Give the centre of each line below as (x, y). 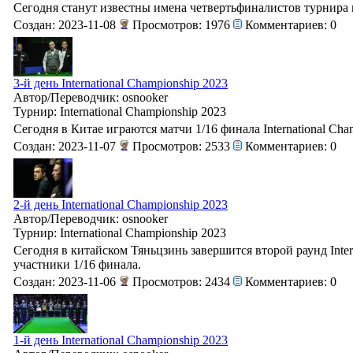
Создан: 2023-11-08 (66, 24)
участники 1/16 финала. (77, 264)
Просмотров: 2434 (181, 281)
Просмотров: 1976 (181, 24)
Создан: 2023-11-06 (66, 281)
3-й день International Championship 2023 (121, 83)
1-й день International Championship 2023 (121, 340)
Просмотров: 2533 (181, 146)
